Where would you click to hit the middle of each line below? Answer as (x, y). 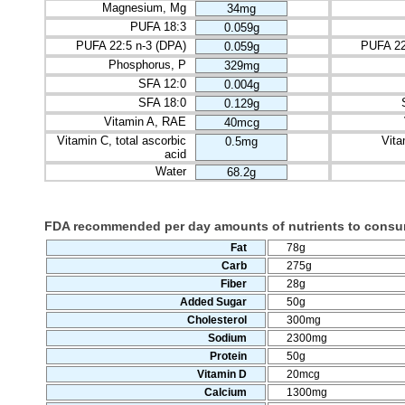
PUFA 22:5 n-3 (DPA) (131, 45)
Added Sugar (213, 301)
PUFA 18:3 (158, 26)
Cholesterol (217, 320)
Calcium (226, 392)
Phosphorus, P (147, 64)
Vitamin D (222, 374)
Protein (228, 356)
